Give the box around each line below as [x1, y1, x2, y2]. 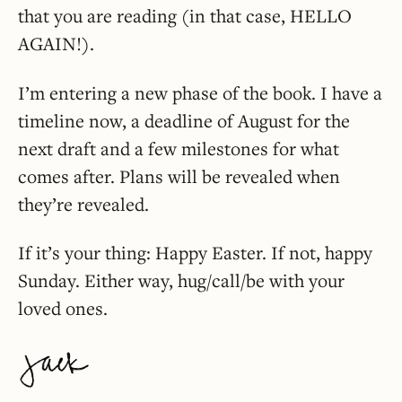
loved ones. [18, 295, 108, 320]
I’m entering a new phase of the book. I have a [18, 80, 382, 105]
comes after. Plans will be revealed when [18, 163, 340, 188]
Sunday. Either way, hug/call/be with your [18, 267, 345, 293]
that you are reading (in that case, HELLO [18, 4, 352, 29]
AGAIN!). [18, 31, 94, 57]
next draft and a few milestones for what [18, 135, 339, 161]
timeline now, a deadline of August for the [18, 108, 350, 133]
